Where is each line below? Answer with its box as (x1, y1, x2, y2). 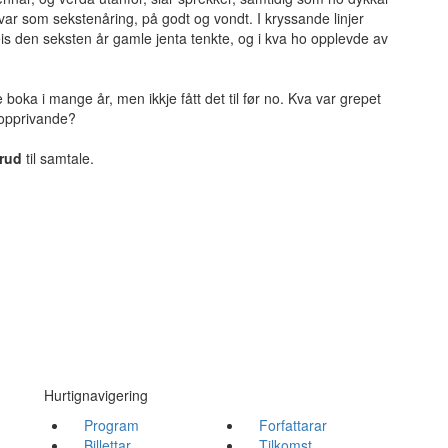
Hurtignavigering (44, 385, 148, 405)
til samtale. (22, 148, 94, 168)
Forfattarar (259, 415, 327, 435)
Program (84, 415, 139, 435)
